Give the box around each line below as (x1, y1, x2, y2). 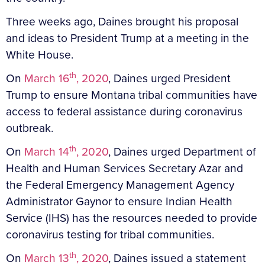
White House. (6, 46, 79, 63)
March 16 (24, 69, 69, 87)
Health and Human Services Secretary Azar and (6, 159, 243, 177)
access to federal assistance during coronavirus (6, 102, 243, 120)
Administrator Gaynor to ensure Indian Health (6, 192, 232, 210)
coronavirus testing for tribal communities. (6, 225, 214, 243)
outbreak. (6, 119, 53, 137)
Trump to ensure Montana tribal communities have (6, 86, 257, 104)
